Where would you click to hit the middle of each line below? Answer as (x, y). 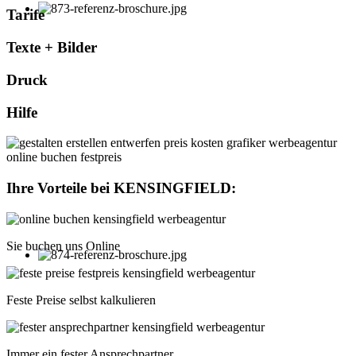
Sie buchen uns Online (63, 246)
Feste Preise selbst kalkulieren (81, 300)
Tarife (25, 15)
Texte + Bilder (52, 48)
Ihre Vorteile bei (60, 188)
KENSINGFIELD (172, 188)
